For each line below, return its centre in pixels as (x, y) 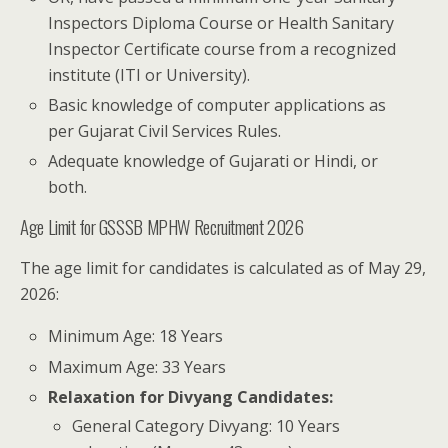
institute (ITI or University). (149, 75)
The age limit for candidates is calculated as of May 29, (223, 268)
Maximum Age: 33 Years (137, 366)
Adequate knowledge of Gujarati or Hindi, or (213, 161)
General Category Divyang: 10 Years (206, 426)
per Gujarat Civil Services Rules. (165, 131)
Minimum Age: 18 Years (136, 336)
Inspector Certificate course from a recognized (222, 49)
